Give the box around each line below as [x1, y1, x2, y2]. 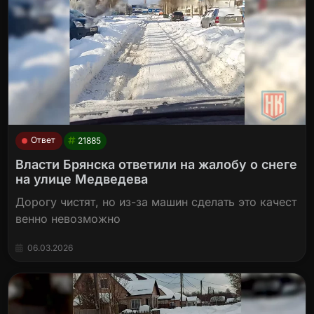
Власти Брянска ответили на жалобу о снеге [15, 156, 298, 172]
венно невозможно [15, 211, 121, 226]
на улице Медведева [15, 171, 149, 186]
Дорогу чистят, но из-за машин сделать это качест [15, 194, 297, 209]
